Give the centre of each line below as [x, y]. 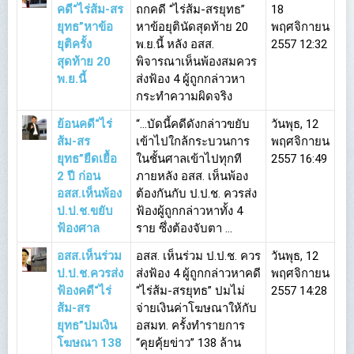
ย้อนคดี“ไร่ [85, 124]
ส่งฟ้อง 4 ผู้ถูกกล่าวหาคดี [198, 273]
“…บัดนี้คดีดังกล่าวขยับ [193, 124]
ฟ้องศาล [78, 228]
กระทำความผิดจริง [184, 96]
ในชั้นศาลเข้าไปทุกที [189, 159]
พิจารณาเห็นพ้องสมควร [196, 62]
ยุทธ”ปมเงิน [87, 326]
